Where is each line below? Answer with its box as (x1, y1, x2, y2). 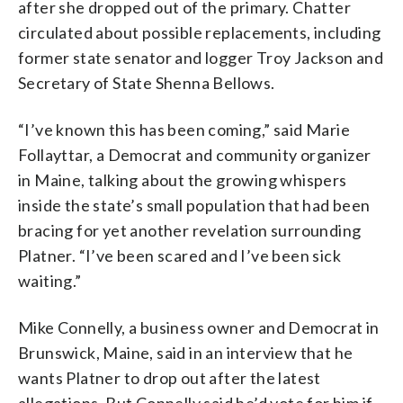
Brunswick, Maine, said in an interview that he (18, 343, 354, 363)
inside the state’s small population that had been (18, 195, 371, 215)
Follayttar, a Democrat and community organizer (18, 145, 372, 165)
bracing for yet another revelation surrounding (18, 220, 362, 240)
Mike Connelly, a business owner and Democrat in (18, 318, 380, 337)
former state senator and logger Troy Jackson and (18, 48, 384, 67)
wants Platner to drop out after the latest (18, 368, 321, 388)
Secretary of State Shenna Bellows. (18, 73, 275, 93)
